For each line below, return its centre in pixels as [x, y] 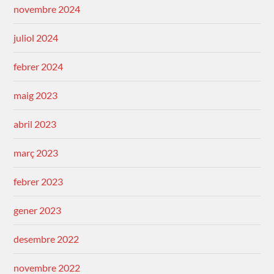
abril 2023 [35, 124]
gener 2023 [38, 210]
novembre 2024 [47, 9]
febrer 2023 [39, 182]
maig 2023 [36, 95]
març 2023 [36, 153]
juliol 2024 [36, 38]
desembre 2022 [46, 239]
